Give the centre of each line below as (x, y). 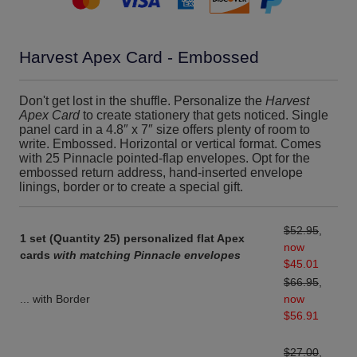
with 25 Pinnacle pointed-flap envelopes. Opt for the (165, 158)
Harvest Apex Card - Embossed (139, 57)
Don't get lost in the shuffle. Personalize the (142, 101)
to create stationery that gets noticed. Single (204, 115)
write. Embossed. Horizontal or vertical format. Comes (170, 144)
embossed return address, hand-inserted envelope (161, 173)
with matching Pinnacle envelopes (147, 255)
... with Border (55, 299)
